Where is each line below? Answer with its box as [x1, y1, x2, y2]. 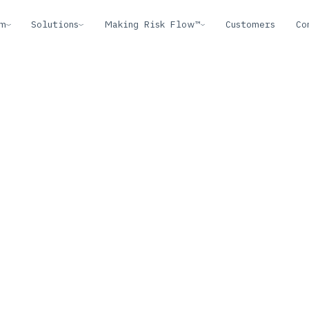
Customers [225, 18, 275, 30]
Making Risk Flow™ [103, 18, 201, 30]
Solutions [31, 18, 79, 30]
